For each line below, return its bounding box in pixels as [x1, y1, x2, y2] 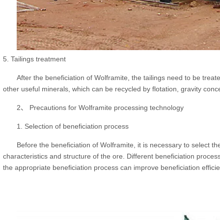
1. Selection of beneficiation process [17, 122, 129, 131]
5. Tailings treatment [3, 55, 66, 63]
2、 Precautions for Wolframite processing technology [17, 104, 184, 112]
